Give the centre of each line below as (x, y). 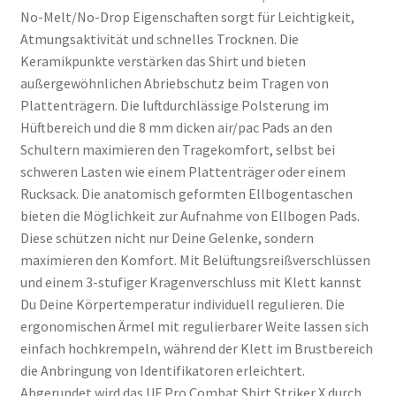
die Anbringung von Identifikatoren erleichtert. (162, 370)
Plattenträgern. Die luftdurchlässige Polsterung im (174, 105)
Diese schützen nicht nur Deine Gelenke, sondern (167, 237)
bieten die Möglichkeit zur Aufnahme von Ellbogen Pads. (190, 215)
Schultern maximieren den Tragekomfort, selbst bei (177, 149)
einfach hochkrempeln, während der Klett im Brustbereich (196, 348)
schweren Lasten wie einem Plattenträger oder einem (183, 171)
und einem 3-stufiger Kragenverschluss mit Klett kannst (190, 282)
